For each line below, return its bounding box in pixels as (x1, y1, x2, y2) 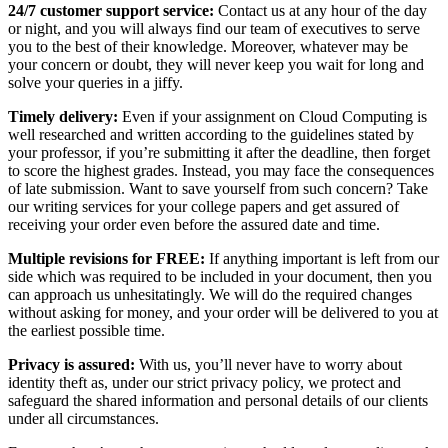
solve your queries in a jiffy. (8, 73, 183, 91)
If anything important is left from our (205, 249, 439, 267)
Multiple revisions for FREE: (8, 249, 205, 267)
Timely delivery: (8, 107, 118, 125)
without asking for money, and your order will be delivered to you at (8, 303, 438, 321)
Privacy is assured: (8, 355, 135, 373)
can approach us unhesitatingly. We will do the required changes (8, 285, 412, 303)
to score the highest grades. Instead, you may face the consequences (8, 161, 434, 179)
